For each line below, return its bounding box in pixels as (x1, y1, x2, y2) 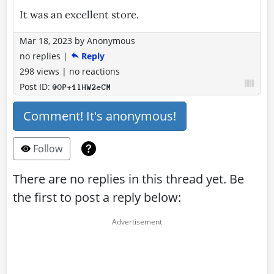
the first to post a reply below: (13, 188, 181, 206)
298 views (20, 65, 62, 77)
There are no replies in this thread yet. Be (13, 170, 244, 187)
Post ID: (20, 80, 53, 92)
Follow (31, 141, 62, 155)
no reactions (69, 65, 120, 77)
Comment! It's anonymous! (23, 107, 176, 124)
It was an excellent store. (20, 7, 139, 21)
